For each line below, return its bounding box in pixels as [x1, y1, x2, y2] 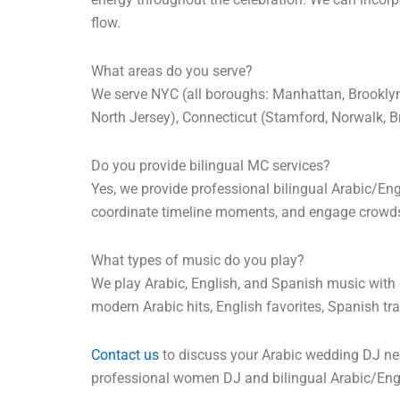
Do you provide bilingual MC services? [91, 157, 330, 175]
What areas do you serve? [91, 62, 253, 80]
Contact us [91, 346, 159, 364]
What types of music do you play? [91, 252, 304, 270]
